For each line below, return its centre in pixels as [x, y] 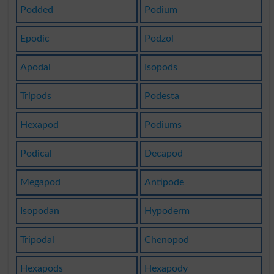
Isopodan [39, 211]
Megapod [40, 183]
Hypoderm [167, 211]
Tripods [35, 96]
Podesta [161, 96]
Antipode [164, 183]
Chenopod [166, 240]
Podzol [159, 39]
